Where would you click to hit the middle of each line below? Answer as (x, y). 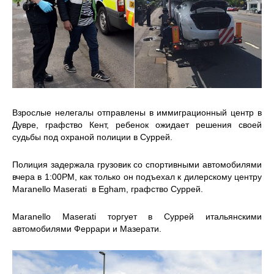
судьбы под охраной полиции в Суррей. (94, 137)
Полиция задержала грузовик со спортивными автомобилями (137, 164)
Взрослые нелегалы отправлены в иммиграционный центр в (137, 112)
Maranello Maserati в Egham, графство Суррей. (109, 189)
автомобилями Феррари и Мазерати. (87, 228)
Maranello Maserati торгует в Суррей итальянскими (137, 216)
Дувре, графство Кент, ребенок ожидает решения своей (137, 124)
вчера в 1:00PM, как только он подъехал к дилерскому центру (137, 176)
